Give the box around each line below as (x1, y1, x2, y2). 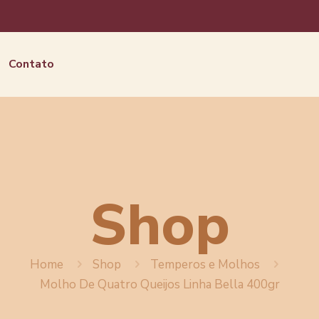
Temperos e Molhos (150, 256, 260, 273)
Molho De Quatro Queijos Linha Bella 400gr (39, 276, 280, 293)
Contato (8, 56, 54, 72)
